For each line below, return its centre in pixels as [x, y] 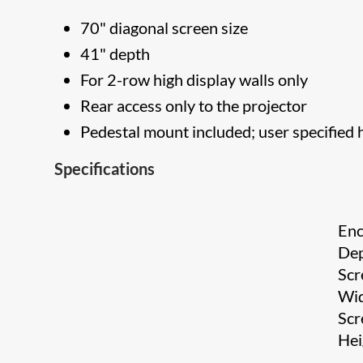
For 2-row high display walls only [194, 79]
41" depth [115, 53]
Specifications [105, 169]
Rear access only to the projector [194, 105]
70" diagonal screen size [164, 28]
